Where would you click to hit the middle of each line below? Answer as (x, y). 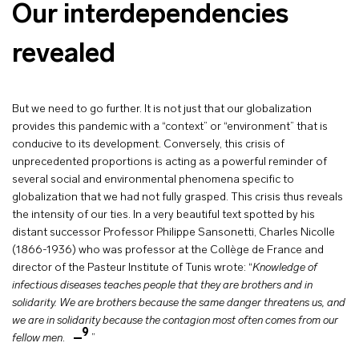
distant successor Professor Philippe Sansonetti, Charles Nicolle (173, 233)
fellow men (37, 339)
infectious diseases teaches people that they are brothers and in (162, 286)
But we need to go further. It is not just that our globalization (162, 109)
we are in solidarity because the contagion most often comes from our (175, 321)
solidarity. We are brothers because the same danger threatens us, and (179, 303)
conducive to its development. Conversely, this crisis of (148, 145)
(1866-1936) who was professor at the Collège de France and (168, 250)
